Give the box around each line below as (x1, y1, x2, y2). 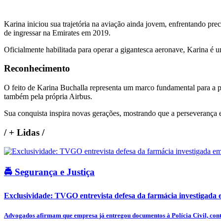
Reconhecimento (4, 63, 70, 74)
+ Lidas (6, 127, 42, 138)
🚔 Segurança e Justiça (4, 167, 95, 178)
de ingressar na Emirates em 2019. (4, 28, 110, 37)
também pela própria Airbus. (4, 92, 92, 101)
